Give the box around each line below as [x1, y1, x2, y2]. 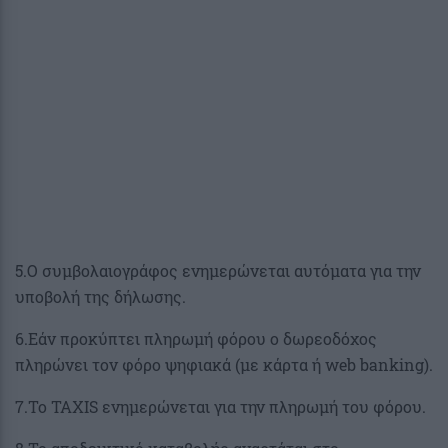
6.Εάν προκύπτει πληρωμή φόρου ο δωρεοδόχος [15, 328, 377, 350]
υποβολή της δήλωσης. [15, 286, 186, 308]
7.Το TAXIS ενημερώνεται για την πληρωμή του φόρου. [15, 396, 426, 418]
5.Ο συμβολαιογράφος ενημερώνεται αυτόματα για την [15, 260, 421, 282]
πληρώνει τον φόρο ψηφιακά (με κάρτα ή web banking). [15, 354, 433, 376]
